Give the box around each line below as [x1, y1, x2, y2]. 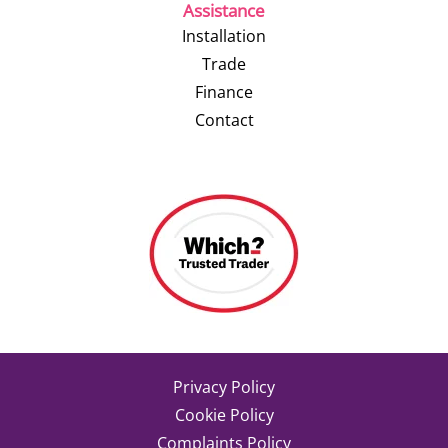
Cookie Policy [174, 404, 274, 426]
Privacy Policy [173, 376, 275, 398]
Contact [194, 109, 254, 131]
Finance [195, 81, 253, 103]
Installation [182, 25, 266, 47]
